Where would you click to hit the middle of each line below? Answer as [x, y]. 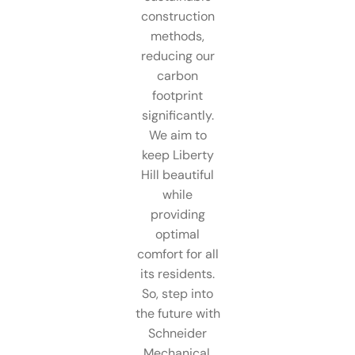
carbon [177, 75]
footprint [177, 95]
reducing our [177, 55]
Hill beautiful [177, 174]
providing [177, 214]
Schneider [177, 333]
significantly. [177, 115]
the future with [177, 313]
